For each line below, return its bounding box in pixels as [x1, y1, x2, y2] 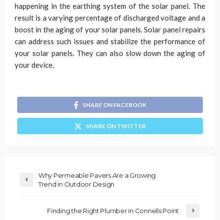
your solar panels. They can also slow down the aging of [15, 48, 205, 57]
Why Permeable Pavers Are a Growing [38, 171, 156, 179]
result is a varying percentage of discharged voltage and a [15, 13, 205, 22]
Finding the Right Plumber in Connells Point [47, 206, 179, 215]
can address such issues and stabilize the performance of [15, 36, 205, 46]
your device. [15, 60, 54, 69]
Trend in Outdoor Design [38, 180, 115, 188]
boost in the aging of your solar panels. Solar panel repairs [15, 25, 205, 34]
